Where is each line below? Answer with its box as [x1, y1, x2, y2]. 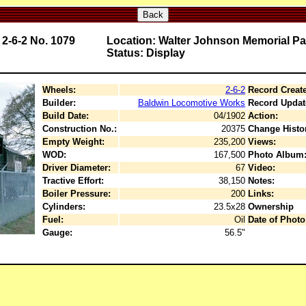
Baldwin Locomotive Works [138, 98, 245, 108]
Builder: [42, 98, 76, 108]
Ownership [248, 201, 294, 212]
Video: [248, 163, 275, 173]
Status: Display [106, 47, 185, 59]
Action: [248, 111, 278, 121]
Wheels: [42, 85, 76, 95]
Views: [248, 137, 276, 147]
